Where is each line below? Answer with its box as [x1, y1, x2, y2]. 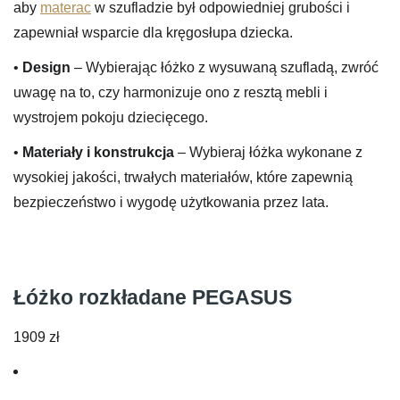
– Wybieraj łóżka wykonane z [174, 145, 362, 161]
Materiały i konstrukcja [22, 145, 174, 161]
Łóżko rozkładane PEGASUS [13, 285, 292, 309]
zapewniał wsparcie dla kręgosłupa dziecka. [13, 24, 293, 40]
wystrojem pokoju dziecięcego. [13, 110, 208, 126]
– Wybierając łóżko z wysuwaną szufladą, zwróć [71, 60, 379, 76]
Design [22, 60, 71, 76]
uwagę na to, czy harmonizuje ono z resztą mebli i [13, 85, 328, 101]
